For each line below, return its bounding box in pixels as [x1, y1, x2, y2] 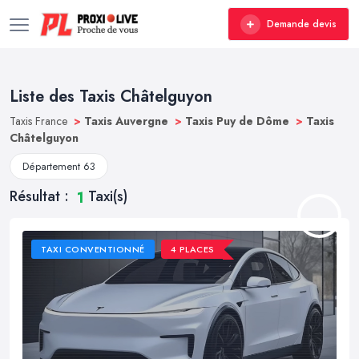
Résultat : [10, 186, 73, 207]
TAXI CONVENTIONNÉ [41, 243, 145, 256]
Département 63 [22, 159, 95, 174]
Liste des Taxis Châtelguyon [10, 85, 212, 108]
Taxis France [10, 113, 71, 129]
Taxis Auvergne [84, 113, 171, 129]
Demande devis [267, 17, 337, 31]
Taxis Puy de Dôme [185, 113, 292, 129]
